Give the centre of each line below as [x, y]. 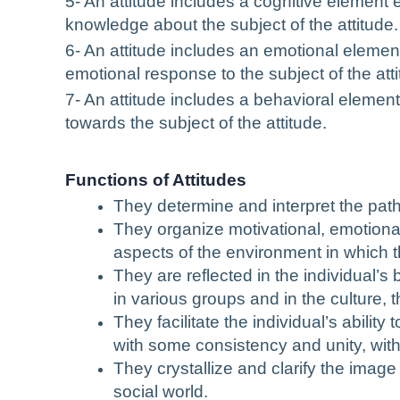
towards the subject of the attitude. [196, 123]
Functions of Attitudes [156, 180]
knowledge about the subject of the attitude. [232, 25]
